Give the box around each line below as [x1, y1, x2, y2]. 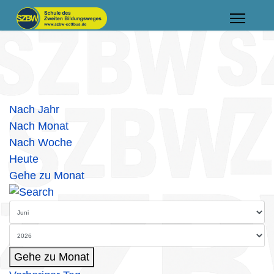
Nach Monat [9, 120, 68, 132]
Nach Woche [9, 136, 72, 149]
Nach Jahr [9, 103, 59, 116]
